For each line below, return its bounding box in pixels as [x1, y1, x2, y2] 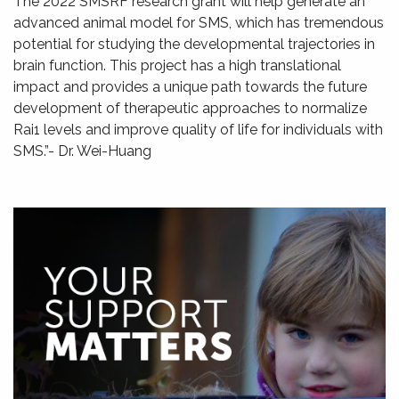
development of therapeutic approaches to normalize [13, 99, 367, 117]
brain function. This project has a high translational [13, 56, 341, 74]
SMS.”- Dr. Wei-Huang [13, 142, 151, 159]
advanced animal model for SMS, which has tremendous [13, 13, 384, 31]
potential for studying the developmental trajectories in [13, 35, 375, 53]
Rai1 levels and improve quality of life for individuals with [13, 120, 383, 138]
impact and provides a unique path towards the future [13, 77, 367, 95]
